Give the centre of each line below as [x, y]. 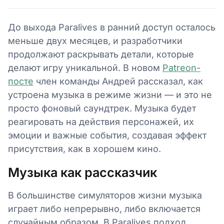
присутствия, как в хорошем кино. [84, 149]
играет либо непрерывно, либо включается [104, 209]
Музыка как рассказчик [82, 172]
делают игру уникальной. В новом [85, 68]
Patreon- [181, 68]
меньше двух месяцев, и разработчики [95, 41]
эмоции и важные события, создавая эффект [107, 135]
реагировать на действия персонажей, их [101, 122]
